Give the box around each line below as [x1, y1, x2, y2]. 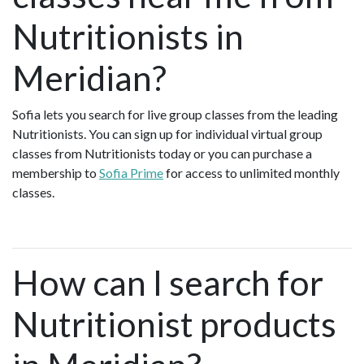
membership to [12, 165, 99, 181]
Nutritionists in [12, 15, 244, 58]
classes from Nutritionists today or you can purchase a [12, 145, 312, 162]
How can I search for [12, 262, 323, 304]
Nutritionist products [12, 303, 336, 345]
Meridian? [12, 57, 167, 99]
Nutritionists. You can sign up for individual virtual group [12, 126, 323, 142]
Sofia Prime [99, 165, 163, 181]
